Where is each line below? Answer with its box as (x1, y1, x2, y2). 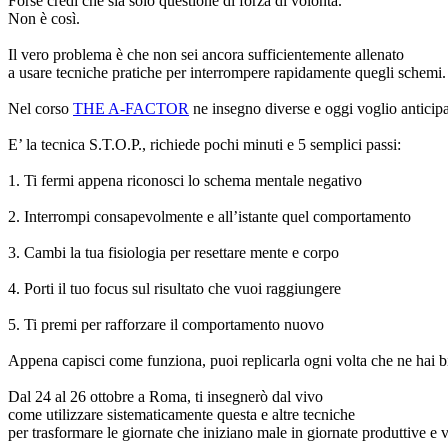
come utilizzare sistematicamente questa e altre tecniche (8, 405, 359, 423)
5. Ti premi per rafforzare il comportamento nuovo (8, 315, 324, 333)
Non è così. (8, 9, 80, 27)
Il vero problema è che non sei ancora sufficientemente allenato (8, 45, 404, 63)
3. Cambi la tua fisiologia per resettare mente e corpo (8, 243, 339, 261)
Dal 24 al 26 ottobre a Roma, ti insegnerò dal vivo (8, 387, 327, 405)
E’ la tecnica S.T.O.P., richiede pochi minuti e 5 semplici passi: (8, 135, 401, 153)
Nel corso (8, 99, 73, 117)
